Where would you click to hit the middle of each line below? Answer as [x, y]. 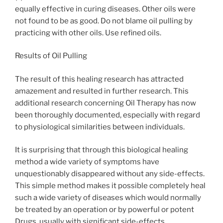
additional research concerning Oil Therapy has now [106, 103]
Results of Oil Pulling [51, 56]
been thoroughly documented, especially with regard [108, 115]
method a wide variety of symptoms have [87, 162]
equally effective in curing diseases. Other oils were [105, 9]
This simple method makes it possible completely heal [110, 186]
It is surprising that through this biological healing [102, 150]
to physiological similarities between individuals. [100, 127]
